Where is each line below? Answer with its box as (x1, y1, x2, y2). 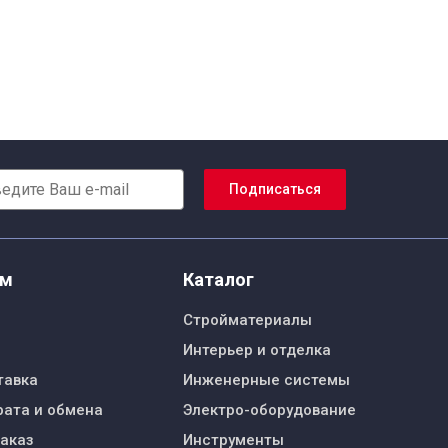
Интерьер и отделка (183, 341, 331, 360)
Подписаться (229, 180, 321, 197)
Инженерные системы (183, 371, 350, 390)
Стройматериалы (183, 311, 312, 330)
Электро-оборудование (183, 401, 356, 420)
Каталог (183, 269, 254, 291)
